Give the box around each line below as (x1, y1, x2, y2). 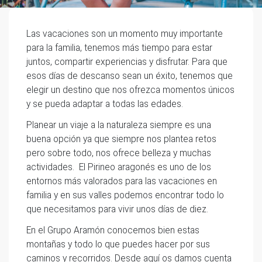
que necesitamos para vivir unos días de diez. (26, 204, 208, 215)
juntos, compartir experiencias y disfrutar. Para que (26, 56, 227, 67)
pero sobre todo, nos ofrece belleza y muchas (26, 147, 211, 158)
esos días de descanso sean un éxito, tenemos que (26, 70, 233, 81)
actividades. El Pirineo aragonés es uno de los (26, 161, 211, 173)
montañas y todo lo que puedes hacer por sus (26, 239, 210, 250)
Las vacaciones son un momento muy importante (26, 28, 223, 39)
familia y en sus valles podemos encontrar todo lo (26, 189, 224, 201)
